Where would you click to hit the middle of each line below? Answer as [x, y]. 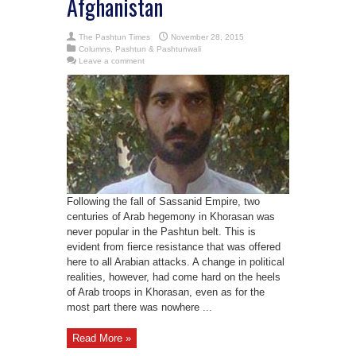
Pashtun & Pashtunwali [158, 48]
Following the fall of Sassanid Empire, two [163, 201]
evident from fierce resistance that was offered [174, 246]
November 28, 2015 [207, 37]
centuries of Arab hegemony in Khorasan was [171, 216]
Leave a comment [112, 60]
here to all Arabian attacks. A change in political [176, 261]
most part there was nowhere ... [139, 307]
